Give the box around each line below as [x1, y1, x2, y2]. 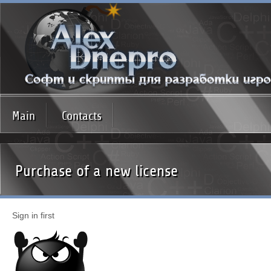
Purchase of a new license [15, 162, 178, 180]
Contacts [62, 109, 102, 123]
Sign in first [12, 211, 54, 220]
